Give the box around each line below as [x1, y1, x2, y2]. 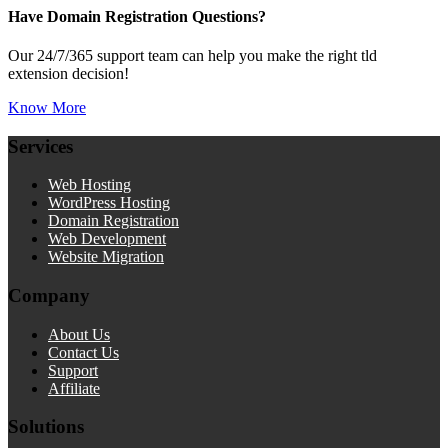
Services [8, 135, 73, 157]
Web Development [48, 230, 166, 248]
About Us [48, 325, 110, 343]
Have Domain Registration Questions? [8, 7, 266, 25]
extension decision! [8, 64, 129, 82]
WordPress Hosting [48, 194, 170, 212]
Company [8, 285, 90, 306]
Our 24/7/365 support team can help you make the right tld [8, 46, 377, 64]
